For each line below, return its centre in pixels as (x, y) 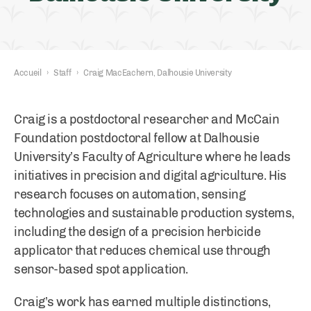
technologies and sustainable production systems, (154, 213)
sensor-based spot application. (101, 269)
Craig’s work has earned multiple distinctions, (142, 302)
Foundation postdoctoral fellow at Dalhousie (137, 138)
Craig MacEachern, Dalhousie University (157, 73)
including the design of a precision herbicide (137, 232)
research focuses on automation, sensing (130, 194)
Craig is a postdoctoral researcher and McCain (147, 119)
